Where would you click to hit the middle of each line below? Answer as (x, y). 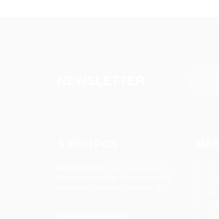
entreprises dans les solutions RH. (113, 187)
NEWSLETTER (101, 81)
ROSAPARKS (79, 168)
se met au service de (135, 168)
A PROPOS (88, 144)
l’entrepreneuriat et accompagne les (115, 178)
